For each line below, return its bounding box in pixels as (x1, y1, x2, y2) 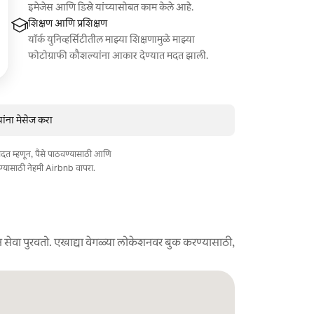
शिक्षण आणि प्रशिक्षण (28, 17, 108, 29)
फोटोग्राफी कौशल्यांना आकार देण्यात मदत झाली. (28, 49, 209, 62)
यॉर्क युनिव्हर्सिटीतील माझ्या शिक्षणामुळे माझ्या (28, 33, 196, 46)
